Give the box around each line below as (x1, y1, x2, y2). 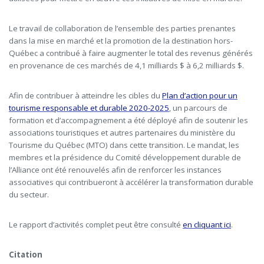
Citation (9, 249, 42, 260)
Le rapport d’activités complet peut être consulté (9, 219, 183, 230)
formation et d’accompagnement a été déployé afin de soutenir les (9, 115, 248, 126)
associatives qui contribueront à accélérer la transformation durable (9, 177, 253, 188)
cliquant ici (194, 219, 231, 230)
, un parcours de (169, 103, 227, 114)
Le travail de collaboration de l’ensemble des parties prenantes (9, 23, 236, 34)
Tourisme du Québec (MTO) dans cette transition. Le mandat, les (9, 140, 239, 151)
